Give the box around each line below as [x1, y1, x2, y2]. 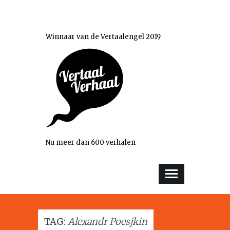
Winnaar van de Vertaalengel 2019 [46, 32, 161, 41]
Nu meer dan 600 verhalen [46, 138, 136, 147]
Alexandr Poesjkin [68, 216, 147, 227]
